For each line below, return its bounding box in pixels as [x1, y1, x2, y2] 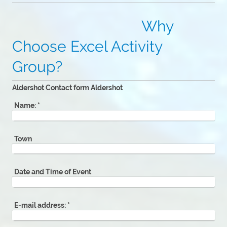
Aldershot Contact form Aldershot [12, 84, 123, 92]
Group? [12, 58, 62, 76]
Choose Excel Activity [12, 37, 163, 56]
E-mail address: [14, 201, 66, 210]
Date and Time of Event [14, 168, 91, 176]
